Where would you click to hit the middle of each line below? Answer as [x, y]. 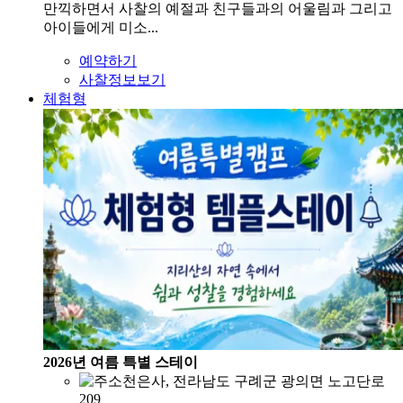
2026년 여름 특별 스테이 [121, 362]
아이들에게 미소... [101, 27]
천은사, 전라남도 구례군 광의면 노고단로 [254, 381]
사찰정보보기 [122, 79]
